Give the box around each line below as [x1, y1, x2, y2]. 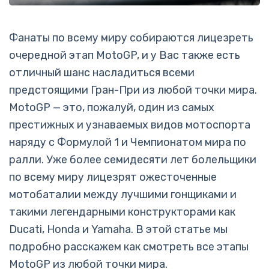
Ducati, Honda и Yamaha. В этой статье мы [9, 223, 228, 236]
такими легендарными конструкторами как [9, 205, 235, 219]
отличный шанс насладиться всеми [9, 66, 195, 79]
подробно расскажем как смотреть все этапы [9, 240, 249, 253]
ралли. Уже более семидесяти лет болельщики [9, 153, 256, 166]
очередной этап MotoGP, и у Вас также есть [9, 49, 240, 62]
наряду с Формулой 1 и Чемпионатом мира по [9, 136, 246, 149]
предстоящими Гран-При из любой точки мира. [9, 83, 257, 97]
